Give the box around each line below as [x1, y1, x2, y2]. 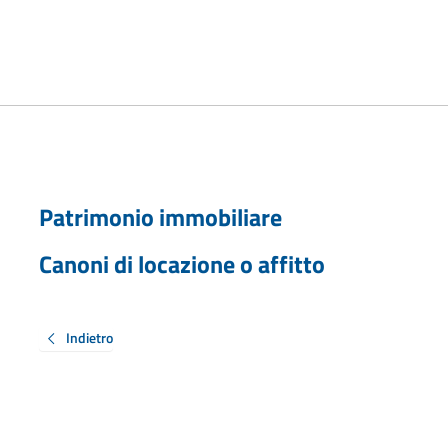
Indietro [65, 326, 113, 348]
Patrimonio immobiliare [38, 198, 282, 235]
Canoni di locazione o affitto [38, 245, 325, 282]
